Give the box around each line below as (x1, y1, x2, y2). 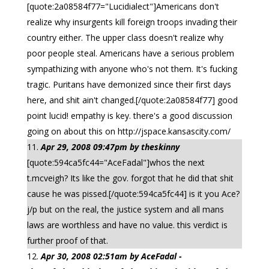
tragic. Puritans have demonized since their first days (26, 79, 231, 90)
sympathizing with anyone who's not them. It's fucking (26, 63, 237, 74)
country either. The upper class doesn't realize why (26, 32, 223, 43)
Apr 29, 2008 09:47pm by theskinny (40, 141, 180, 153)
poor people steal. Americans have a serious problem (26, 47, 234, 59)
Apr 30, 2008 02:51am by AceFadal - (40, 250, 182, 262)
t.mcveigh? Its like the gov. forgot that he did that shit (26, 172, 234, 184)
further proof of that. (26, 235, 108, 246)
